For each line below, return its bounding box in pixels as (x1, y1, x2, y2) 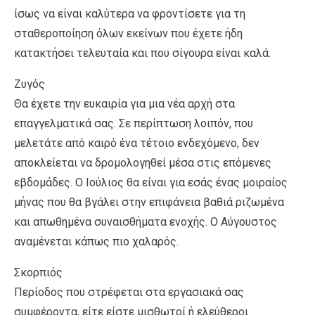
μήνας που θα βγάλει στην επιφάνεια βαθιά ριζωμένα (14, 195, 284, 209)
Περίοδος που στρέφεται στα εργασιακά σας (14, 285, 244, 299)
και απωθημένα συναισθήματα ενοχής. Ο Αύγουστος (14, 214, 277, 229)
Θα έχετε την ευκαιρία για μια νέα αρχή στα (14, 96, 235, 110)
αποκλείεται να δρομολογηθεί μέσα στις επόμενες (14, 155, 271, 169)
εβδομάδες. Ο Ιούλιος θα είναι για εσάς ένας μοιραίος (14, 175, 288, 189)
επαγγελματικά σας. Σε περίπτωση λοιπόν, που (14, 116, 253, 130)
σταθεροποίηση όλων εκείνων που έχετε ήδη (14, 26, 243, 40)
